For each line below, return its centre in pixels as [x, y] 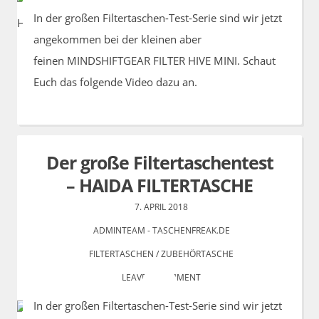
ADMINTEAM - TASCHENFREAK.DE [161, 230]
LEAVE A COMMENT [161, 277]
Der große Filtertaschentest [159, 162]
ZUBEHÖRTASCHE [197, 254]
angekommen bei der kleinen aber [117, 39]
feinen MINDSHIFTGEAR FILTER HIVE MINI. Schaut [154, 60]
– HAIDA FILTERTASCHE [159, 185]
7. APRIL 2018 [161, 207]
